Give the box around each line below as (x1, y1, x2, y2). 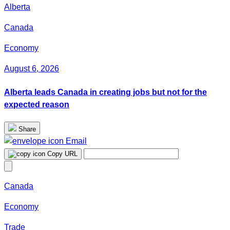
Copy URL (47, 149, 78, 158)
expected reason (4, 100, 69, 109)
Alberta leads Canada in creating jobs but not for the (4, 87, 207, 97)
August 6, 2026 (4, 64, 59, 73)
